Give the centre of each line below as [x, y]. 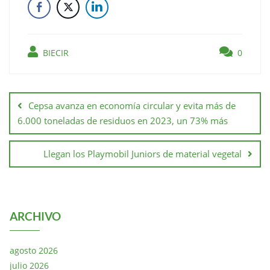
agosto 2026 [34, 250]
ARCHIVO [35, 216]
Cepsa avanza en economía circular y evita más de [132, 105]
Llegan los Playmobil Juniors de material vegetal [143, 153]
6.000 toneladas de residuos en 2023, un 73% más [123, 120]
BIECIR [55, 52]
